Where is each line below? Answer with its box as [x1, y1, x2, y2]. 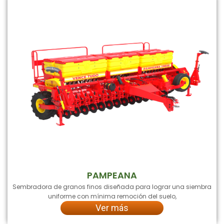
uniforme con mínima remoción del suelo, [47, 191, 176, 200]
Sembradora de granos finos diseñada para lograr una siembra [12, 182, 211, 191]
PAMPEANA [87, 168, 137, 181]
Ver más [95, 202, 128, 213]
